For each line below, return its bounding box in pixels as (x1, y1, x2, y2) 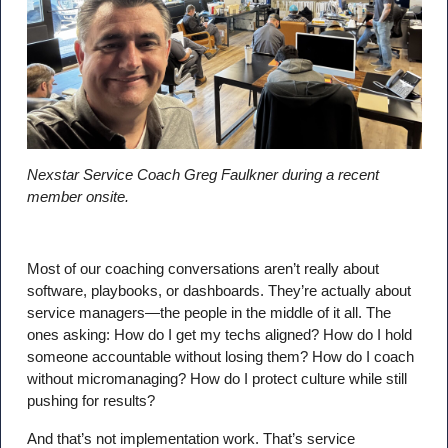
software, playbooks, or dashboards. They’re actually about (26, 282, 411, 300)
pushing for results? (26, 392, 155, 410)
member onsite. (26, 187, 129, 205)
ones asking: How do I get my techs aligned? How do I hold (26, 326, 412, 344)
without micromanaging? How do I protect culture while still (26, 370, 407, 388)
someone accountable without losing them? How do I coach (26, 348, 414, 366)
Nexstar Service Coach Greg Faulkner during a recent (26, 165, 379, 183)
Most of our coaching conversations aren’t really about (26, 260, 379, 278)
